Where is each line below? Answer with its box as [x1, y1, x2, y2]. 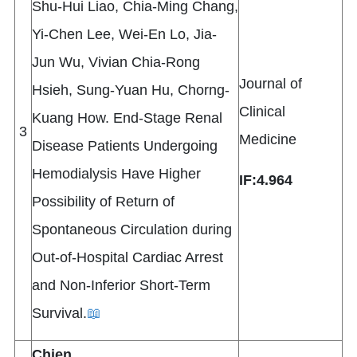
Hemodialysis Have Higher [32, 166, 201, 182]
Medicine [239, 131, 296, 148]
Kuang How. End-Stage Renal [32, 110, 222, 127]
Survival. [32, 305, 87, 322]
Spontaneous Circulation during [32, 222, 232, 238]
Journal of [239, 76, 302, 92]
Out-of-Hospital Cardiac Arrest [32, 249, 223, 266]
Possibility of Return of [32, 194, 175, 210]
